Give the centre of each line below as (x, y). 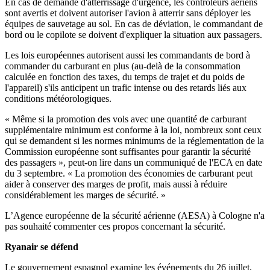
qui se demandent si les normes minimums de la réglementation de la (134, 141)
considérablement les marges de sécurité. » (85, 195)
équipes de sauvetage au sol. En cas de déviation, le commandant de (134, 24)
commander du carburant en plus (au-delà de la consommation (123, 66)
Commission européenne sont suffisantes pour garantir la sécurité (128, 152)
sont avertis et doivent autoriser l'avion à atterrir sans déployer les (128, 13)
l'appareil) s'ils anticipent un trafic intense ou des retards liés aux (126, 88)
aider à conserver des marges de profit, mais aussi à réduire (116, 184)
